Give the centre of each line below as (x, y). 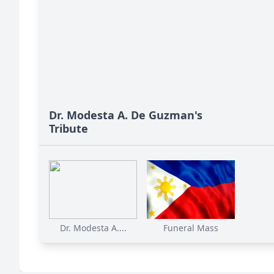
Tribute (68, 128)
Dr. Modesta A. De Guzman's (126, 115)
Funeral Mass (191, 228)
